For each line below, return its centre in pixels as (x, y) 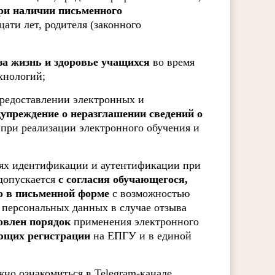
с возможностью (151, 193)
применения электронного (135, 222)
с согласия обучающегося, (123, 179)
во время (172, 62)
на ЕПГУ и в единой (141, 236)
